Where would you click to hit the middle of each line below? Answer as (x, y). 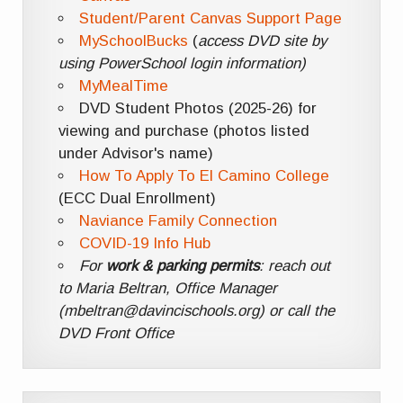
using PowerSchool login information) (182, 64)
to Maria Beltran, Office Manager (167, 289)
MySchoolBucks (133, 41)
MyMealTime (123, 86)
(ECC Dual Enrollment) (137, 199)
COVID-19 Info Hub (144, 244)
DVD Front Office (116, 334)
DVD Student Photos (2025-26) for (197, 109)
